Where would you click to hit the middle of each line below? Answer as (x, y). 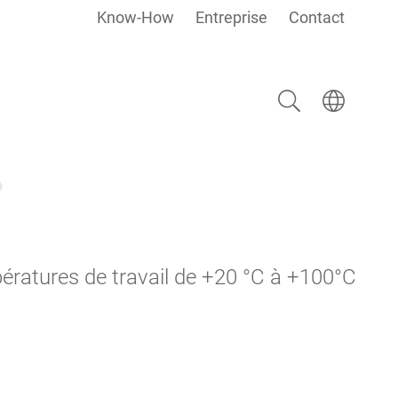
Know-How (135, 17)
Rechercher (300, 88)
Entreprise (231, 17)
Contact (317, 17)
